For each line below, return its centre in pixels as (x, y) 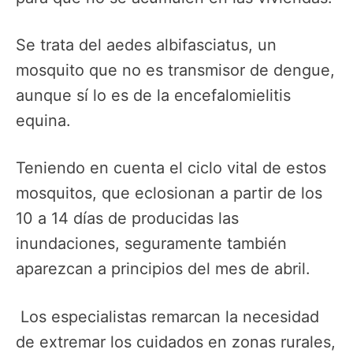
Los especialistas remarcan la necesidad (167, 316)
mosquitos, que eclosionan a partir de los (169, 193)
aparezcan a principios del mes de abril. (163, 269)
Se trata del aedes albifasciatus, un (146, 45)
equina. (43, 120)
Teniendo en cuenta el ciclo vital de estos (171, 168)
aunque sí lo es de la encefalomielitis (153, 95)
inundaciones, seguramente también (151, 244)
